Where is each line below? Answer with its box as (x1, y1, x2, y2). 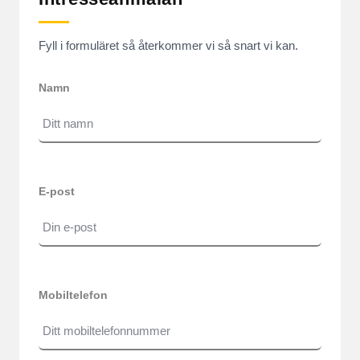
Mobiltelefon (39, 288, 108, 301)
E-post (39, 185, 75, 198)
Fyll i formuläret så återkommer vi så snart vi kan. (39, 39, 298, 52)
